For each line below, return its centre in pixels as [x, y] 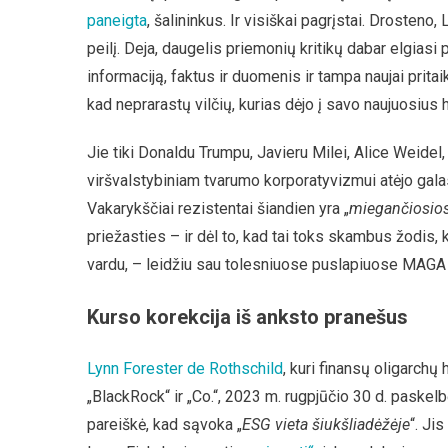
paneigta [117, 20]
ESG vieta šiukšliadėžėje [326, 424]
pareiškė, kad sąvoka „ [164, 424]
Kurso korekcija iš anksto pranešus [247, 317]
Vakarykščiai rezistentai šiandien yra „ [218, 208]
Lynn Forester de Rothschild [185, 368]
